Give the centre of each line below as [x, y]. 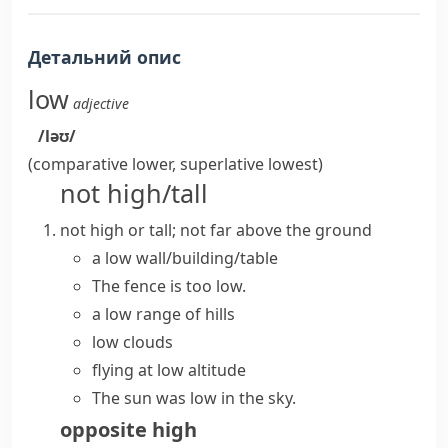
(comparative [80, 164]
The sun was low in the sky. [194, 398]
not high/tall [134, 193]
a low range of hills [163, 314]
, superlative [220, 164]
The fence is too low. [169, 286]
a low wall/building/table [185, 258]
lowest [293, 164]
